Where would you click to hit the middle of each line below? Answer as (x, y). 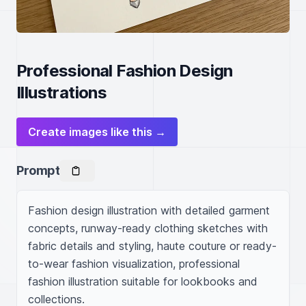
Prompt (38, 170)
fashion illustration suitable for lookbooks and (143, 281)
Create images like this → (97, 132)
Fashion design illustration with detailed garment (149, 210)
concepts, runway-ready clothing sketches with (148, 228)
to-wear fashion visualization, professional (134, 264)
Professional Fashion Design (125, 71)
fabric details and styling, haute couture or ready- (152, 246)
